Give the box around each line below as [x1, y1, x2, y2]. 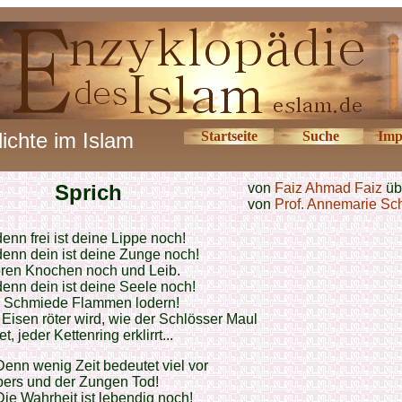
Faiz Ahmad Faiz [275, 180, 382, 196]
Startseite [200, 128, 258, 144]
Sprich [54, 180, 122, 205]
